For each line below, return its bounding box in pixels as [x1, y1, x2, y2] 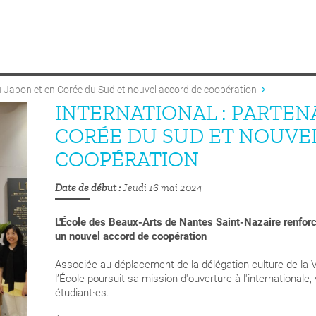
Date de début [55, 182, 116, 195]
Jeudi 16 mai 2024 [123, 182, 202, 195]
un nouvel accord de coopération [55, 230, 207, 243]
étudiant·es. [55, 286, 109, 300]
